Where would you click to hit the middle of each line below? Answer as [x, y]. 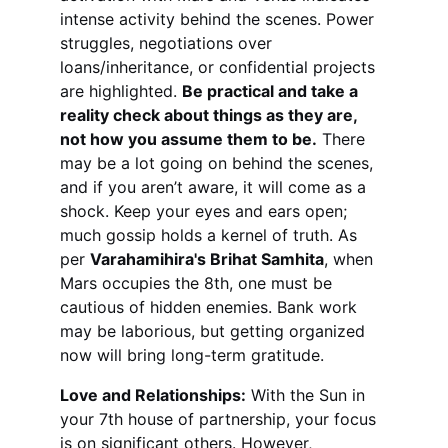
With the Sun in [308, 395]
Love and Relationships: [153, 395]
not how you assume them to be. [188, 139]
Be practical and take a [272, 91]
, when [351, 259]
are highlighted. [121, 91]
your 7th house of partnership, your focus [220, 419]
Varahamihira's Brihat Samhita [207, 259]
